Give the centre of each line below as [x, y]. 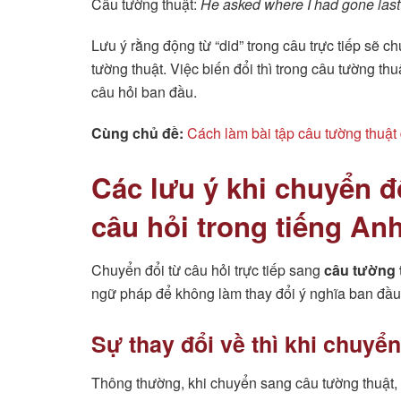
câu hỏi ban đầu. [144, 91]
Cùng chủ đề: [137, 132]
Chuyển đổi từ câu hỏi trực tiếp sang [208, 270]
